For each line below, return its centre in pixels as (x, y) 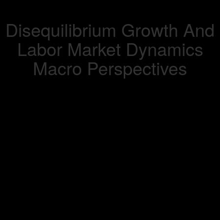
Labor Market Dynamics (110, 48)
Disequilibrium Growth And (110, 29)
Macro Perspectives (110, 68)
